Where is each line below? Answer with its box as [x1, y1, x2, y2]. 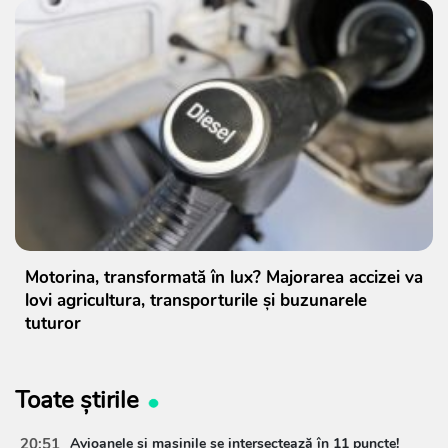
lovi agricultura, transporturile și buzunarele [25, 289, 367, 313]
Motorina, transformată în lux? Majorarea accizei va [25, 266, 423, 290]
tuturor [25, 312, 81, 336]
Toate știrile [15, 384, 139, 417]
